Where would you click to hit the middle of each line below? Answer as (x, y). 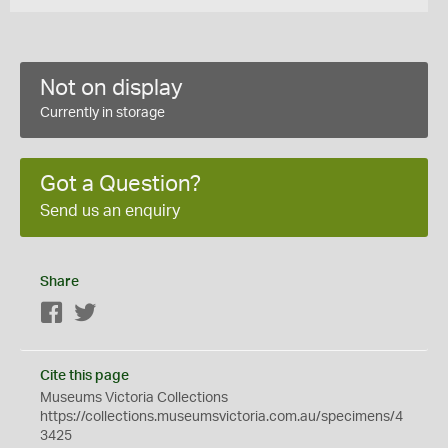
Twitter (118, 314)
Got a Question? (120, 184)
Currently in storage (102, 113)
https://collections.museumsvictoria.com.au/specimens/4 (221, 417)
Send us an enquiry (110, 211)
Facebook (95, 314)
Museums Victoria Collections (134, 398)
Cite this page (84, 376)
